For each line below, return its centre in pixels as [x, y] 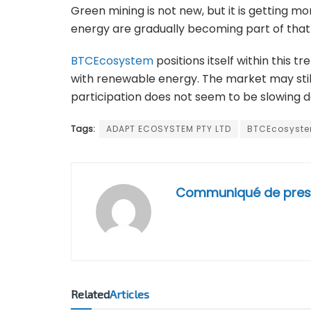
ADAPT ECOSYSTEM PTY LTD [169, 129]
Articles [129, 294]
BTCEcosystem [112, 61]
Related [90, 294]
